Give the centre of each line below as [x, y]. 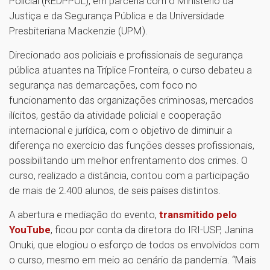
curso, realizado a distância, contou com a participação [129, 175]
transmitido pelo [198, 214]
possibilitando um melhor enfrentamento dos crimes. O [128, 160]
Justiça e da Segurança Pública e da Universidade [117, 15]
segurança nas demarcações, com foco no [103, 85]
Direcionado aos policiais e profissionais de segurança [126, 55]
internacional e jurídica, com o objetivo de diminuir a [121, 130]
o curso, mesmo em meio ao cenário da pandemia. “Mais [133, 259]
